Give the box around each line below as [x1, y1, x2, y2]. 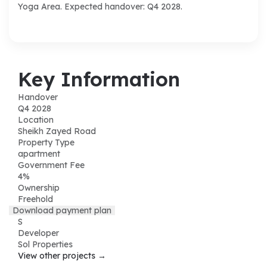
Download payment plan [13, 204, 111, 216]
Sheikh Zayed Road [18, 125, 96, 136]
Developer [18, 227, 59, 238]
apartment [18, 148, 60, 159]
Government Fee [18, 159, 85, 170]
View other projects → [18, 250, 106, 261]
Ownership [18, 182, 60, 193]
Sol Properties [18, 238, 73, 250]
